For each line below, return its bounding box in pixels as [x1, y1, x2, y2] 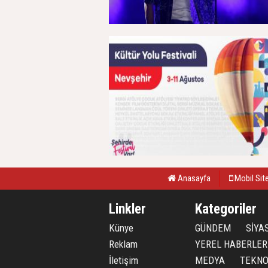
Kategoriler [195, 201, 257, 217]
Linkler [109, 201, 146, 217]
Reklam [109, 238, 138, 250]
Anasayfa [175, 173, 211, 184]
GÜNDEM [195, 222, 231, 234]
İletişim [109, 254, 138, 266]
